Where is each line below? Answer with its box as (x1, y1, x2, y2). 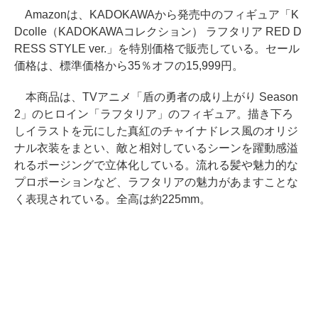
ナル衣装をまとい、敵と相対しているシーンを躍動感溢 (14, 142, 298, 155)
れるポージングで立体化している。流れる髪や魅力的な (14, 159, 298, 172)
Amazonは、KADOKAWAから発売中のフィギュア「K (14, 9, 299, 21)
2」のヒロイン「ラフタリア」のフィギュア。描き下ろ (14, 108, 293, 121)
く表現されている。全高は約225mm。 (14, 193, 211, 206)
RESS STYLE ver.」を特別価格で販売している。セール (14, 43, 300, 55)
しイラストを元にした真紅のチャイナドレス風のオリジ (14, 125, 298, 138)
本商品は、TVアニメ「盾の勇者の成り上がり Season (14, 91, 298, 104)
